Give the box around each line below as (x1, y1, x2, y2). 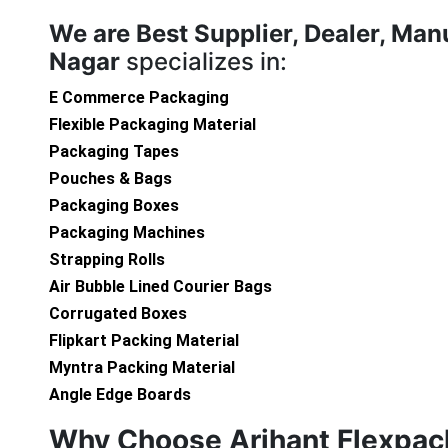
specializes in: (120, 47, 287, 77)
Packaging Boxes (49, 196, 179, 216)
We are (49, 19, 130, 49)
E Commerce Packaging (49, 88, 229, 108)
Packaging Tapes (49, 142, 179, 162)
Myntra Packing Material (49, 358, 235, 378)
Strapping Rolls (49, 250, 165, 270)
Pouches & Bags (49, 169, 172, 189)
